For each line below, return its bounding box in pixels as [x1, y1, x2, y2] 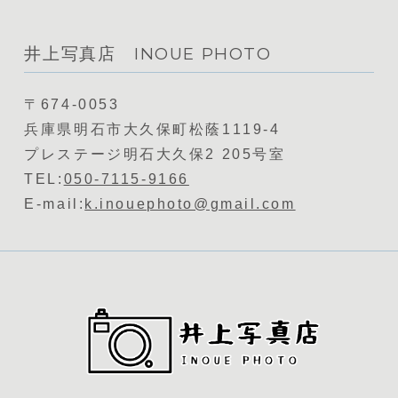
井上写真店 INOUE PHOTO [24, 44, 272, 65]
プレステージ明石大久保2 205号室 [24, 147, 286, 163]
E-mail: [24, 196, 85, 212]
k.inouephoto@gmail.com [84, 196, 296, 212]
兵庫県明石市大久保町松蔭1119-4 [24, 122, 281, 138]
